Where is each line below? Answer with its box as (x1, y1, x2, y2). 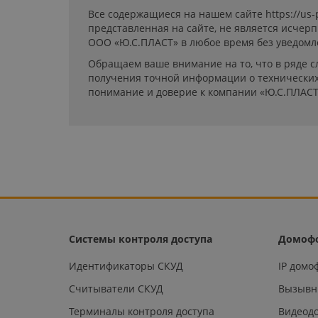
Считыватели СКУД (69, 281, 163, 295)
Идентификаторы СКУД (69, 258, 183, 273)
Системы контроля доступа (69, 231, 212, 246)
